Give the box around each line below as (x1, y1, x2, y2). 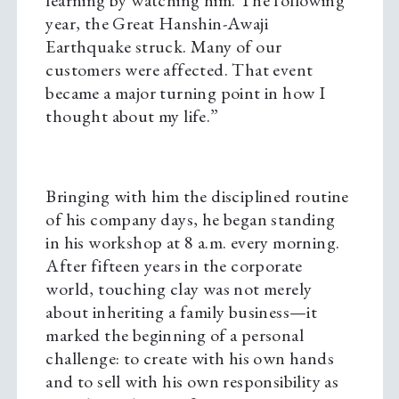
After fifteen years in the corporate (45, 254, 303, 278)
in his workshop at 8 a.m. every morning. (45, 231, 340, 255)
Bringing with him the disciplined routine (45, 184, 349, 208)
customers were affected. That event (45, 58, 313, 82)
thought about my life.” (45, 104, 219, 128)
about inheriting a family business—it (45, 300, 318, 324)
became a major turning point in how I (45, 81, 326, 105)
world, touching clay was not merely (45, 277, 313, 301)
